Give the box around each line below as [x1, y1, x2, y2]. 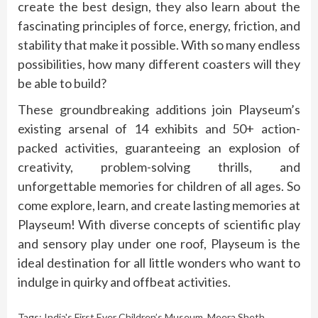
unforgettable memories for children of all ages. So [18, 178, 300, 194]
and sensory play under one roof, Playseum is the [18, 236, 300, 252]
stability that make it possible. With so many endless [18, 37, 300, 53]
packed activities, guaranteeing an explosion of [18, 140, 300, 156]
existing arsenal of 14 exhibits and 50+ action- [18, 121, 300, 137]
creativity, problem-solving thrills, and [18, 159, 300, 175]
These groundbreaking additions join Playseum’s [18, 102, 300, 118]
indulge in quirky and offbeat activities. [18, 274, 231, 290]
